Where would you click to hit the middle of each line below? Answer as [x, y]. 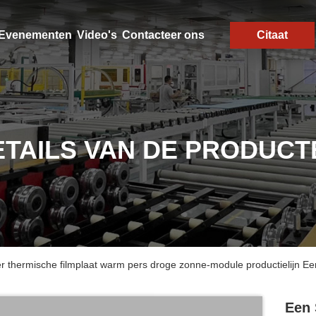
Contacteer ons [163, 35]
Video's [97, 35]
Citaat [272, 35]
